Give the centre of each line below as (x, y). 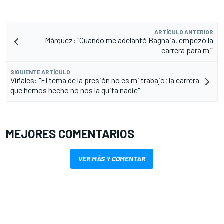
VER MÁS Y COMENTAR (112, 158)
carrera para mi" (187, 50)
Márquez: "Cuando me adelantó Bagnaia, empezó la (129, 40)
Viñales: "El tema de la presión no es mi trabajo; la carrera (105, 80)
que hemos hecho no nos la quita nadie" (75, 90)
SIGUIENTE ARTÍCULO (40, 72)
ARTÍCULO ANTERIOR (184, 32)
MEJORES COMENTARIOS (70, 133)
